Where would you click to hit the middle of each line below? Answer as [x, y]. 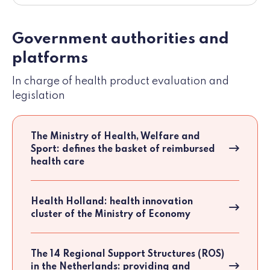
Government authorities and [121, 39]
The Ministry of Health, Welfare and [115, 137]
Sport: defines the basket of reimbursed [123, 150]
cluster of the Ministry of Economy [111, 215]
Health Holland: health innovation [112, 202]
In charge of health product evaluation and [121, 82]
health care [58, 162]
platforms [50, 59]
